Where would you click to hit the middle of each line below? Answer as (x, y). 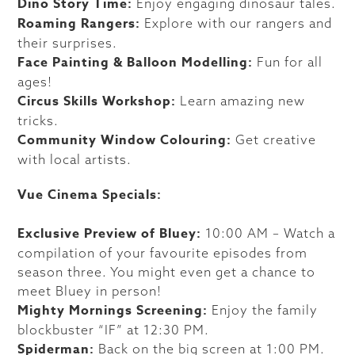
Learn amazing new (241, 101)
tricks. (38, 120)
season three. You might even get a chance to (167, 272)
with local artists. (75, 159)
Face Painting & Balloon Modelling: (136, 63)
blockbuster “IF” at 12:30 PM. (114, 330)
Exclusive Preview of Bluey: (110, 234)
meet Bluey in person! (90, 291)
